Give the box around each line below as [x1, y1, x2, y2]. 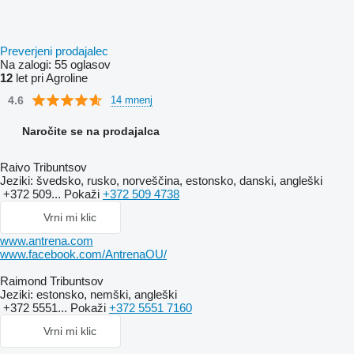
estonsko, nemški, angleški [33, 288, 177, 301]
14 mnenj [111, 93, 153, 106]
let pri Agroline [13, 71, 88, 85]
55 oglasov [55, 58, 111, 71]
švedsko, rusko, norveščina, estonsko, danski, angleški [33, 174, 322, 187]
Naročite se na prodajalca [22, 125, 160, 137]
